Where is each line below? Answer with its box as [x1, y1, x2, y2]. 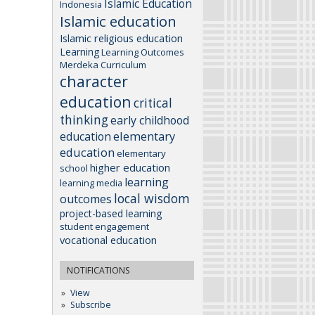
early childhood [110, 112, 189, 128]
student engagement [60, 219, 149, 233]
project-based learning [60, 206, 162, 220]
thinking [60, 111, 108, 128]
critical [134, 94, 172, 111]
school [60, 161, 88, 174]
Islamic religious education [60, 30, 183, 45]
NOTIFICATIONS [67, 264, 130, 276]
